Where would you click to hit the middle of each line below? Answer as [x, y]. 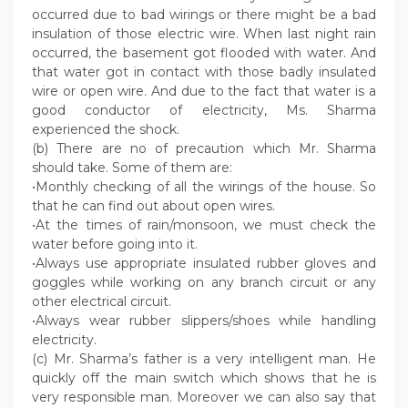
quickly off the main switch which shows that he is [204, 378]
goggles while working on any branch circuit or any [204, 283]
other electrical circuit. [102, 302]
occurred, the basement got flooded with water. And [204, 53]
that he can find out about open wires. [153, 206]
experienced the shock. [106, 130]
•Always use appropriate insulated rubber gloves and [204, 264]
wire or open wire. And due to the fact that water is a [204, 92]
